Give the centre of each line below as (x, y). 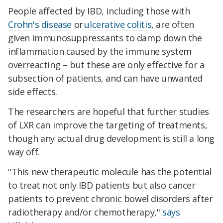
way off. (24, 152)
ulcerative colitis (118, 25)
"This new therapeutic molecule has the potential (110, 171)
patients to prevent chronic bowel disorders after (111, 198)
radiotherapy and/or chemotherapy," (85, 212)
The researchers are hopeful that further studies (109, 111)
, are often (173, 25)
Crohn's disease (40, 25)
